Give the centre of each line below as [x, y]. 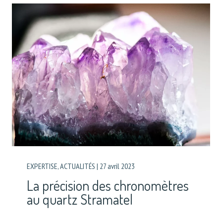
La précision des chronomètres [108, 185]
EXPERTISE [42, 166]
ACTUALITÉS [78, 166]
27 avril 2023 [117, 166]
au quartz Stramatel [80, 199]
